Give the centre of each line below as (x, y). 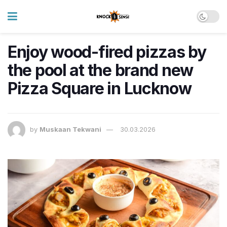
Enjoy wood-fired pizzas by (107, 52)
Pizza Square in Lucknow (100, 88)
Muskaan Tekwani (70, 129)
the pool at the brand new (100, 70)
